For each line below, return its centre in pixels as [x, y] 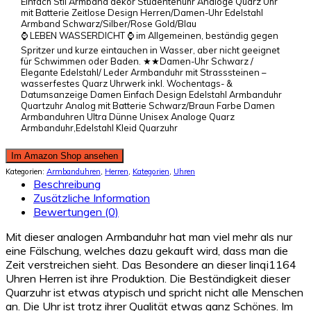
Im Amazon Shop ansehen [65, 156]
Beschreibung [67, 184]
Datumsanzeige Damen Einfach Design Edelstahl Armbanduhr [151, 94]
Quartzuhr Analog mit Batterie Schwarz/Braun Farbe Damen [148, 105]
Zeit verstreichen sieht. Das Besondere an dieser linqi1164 [151, 265]
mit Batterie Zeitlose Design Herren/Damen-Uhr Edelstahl [142, 12]
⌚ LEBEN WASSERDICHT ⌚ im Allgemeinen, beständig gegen [149, 35]
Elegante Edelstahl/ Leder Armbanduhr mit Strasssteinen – [143, 72]
